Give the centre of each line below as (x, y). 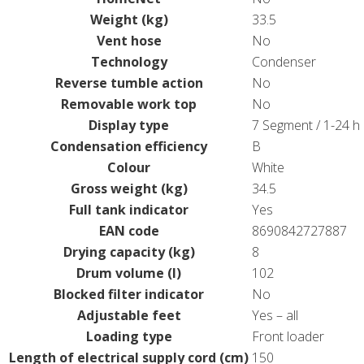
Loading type (129, 336)
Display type (129, 125)
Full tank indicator (129, 209)
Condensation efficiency (129, 146)
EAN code (129, 230)
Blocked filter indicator (129, 294)
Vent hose (129, 40)
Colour (129, 167)
